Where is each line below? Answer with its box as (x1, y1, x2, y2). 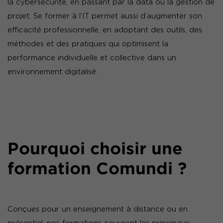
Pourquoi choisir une (7, 139, 183, 158)
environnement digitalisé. (7, 68, 98, 76)
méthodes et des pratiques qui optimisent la (7, 40, 168, 48)
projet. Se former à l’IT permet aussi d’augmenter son (7, 12, 202, 20)
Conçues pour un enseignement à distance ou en (7, 205, 188, 214)
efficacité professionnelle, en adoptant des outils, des (7, 26, 202, 34)
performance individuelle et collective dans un (7, 54, 176, 62)
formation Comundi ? (7, 159, 187, 178)
